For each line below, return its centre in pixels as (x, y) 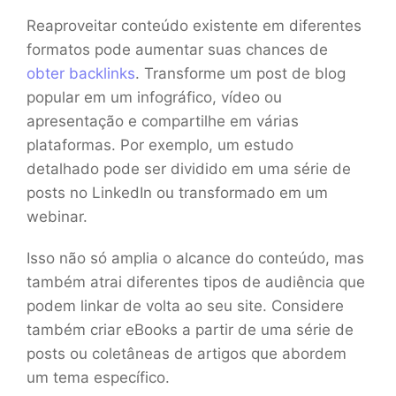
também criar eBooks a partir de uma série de (190, 329)
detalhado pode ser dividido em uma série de (189, 168)
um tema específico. (98, 377)
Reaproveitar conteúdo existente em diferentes (194, 25)
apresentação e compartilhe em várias (163, 121)
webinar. (57, 216)
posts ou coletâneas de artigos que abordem (187, 353)
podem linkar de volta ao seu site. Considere (185, 305)
